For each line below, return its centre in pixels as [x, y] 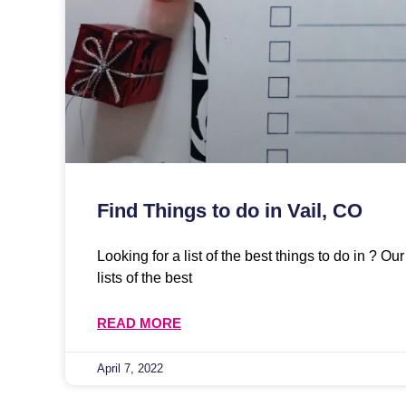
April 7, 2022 [130, 368]
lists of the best [145, 277]
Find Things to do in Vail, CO [230, 210]
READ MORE [139, 323]
